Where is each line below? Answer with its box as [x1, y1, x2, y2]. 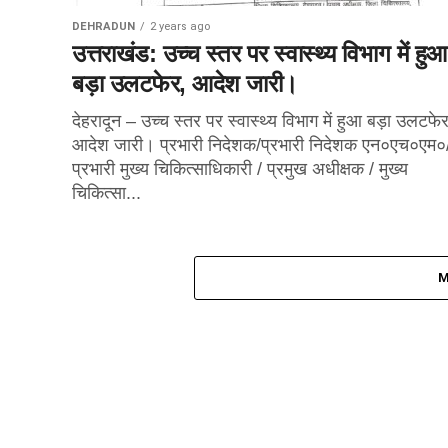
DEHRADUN [72, 20, 135, 33]
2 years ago [150, 20, 210, 33]
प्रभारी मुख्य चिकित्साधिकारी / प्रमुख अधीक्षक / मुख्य [72, 159, 408, 179]
